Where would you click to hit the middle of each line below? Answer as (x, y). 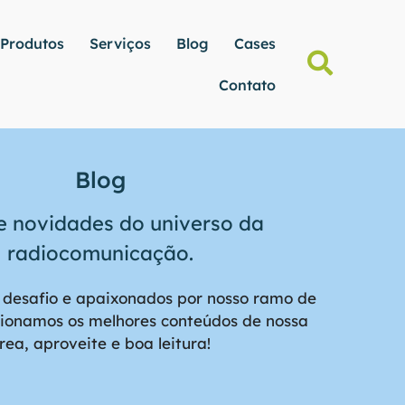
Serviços (120, 43)
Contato (247, 85)
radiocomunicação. (100, 254)
